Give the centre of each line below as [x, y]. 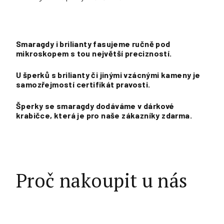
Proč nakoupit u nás [102, 180]
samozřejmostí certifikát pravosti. [83, 84]
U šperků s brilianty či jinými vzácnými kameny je [108, 75]
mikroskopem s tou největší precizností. [94, 53]
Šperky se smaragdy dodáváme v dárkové [95, 106]
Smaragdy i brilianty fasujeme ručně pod [93, 44]
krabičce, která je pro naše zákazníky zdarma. [104, 115]
